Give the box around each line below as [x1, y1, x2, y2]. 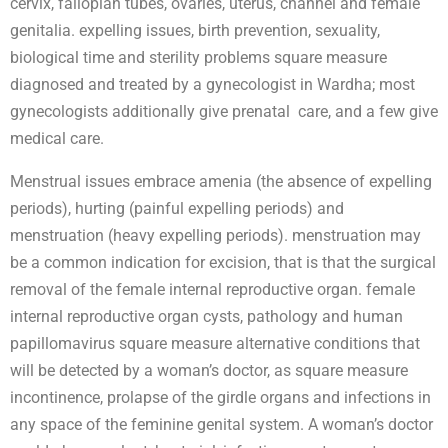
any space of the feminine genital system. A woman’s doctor [10, 415, 433, 435]
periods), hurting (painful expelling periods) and [10, 199, 344, 219]
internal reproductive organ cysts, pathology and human [10, 307, 403, 327]
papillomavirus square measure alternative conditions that [10, 334, 420, 354]
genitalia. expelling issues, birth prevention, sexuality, [10, 21, 380, 41]
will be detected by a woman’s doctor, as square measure [10, 361, 408, 381]
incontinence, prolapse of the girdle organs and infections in [10, 388, 431, 408]
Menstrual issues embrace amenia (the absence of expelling [10, 172, 432, 192]
